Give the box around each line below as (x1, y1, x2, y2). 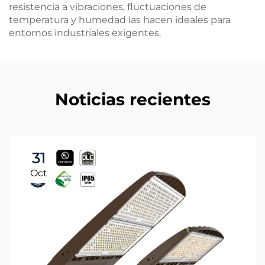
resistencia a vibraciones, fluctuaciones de (9, 1, 206, 12)
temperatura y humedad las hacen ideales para (9, 14, 231, 25)
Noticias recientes (54, 89, 211, 109)
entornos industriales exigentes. (9, 27, 161, 38)
